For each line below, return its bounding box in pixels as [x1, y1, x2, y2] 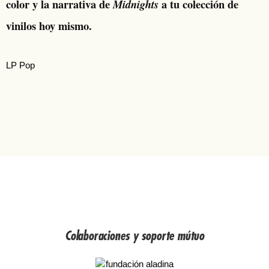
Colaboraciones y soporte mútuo [65, 229, 204, 243]
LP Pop [6, 59, 35, 70]
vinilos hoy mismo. [6, 17, 92, 34]
